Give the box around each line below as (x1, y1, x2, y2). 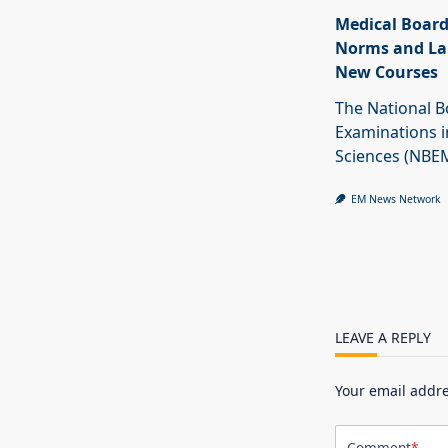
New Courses (334, 61, 438, 84)
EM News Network (351, 192, 442, 207)
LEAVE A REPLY (334, 328, 431, 348)
